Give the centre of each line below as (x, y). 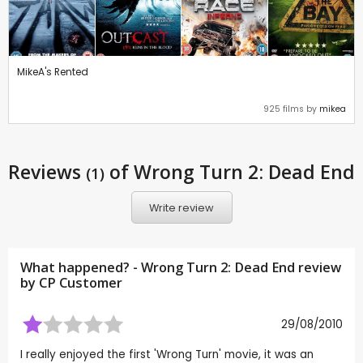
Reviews (47, 172)
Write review (181, 207)
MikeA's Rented (53, 72)
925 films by (291, 109)
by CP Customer (71, 283)
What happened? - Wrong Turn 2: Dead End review (181, 268)
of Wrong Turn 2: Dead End (230, 172)
